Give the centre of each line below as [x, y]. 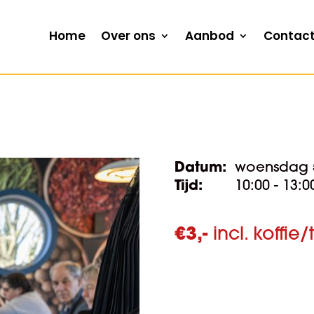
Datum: [200, 167]
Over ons [128, 36]
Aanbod [209, 36]
